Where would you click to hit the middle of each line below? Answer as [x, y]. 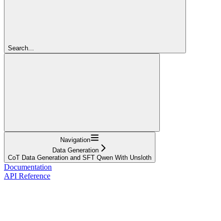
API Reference [27, 176]
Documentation [28, 167]
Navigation [75, 140]
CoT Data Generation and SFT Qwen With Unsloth [80, 157]
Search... [21, 48]
